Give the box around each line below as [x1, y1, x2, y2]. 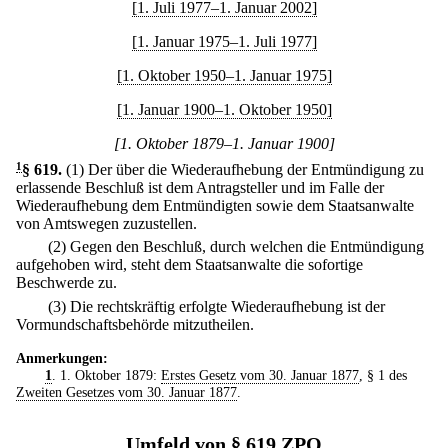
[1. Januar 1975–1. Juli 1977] [131, 33, 317, 50]
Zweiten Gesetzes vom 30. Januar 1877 [16, 383, 237, 400]
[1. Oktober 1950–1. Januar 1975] [116, 67, 332, 84]
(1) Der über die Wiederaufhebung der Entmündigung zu [66, 161, 424, 178]
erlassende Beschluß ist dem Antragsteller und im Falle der [16, 179, 384, 196]
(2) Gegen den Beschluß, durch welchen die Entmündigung [48, 238, 424, 256]
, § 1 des [358, 366, 407, 383]
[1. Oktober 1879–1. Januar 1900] [113, 135, 335, 152]
